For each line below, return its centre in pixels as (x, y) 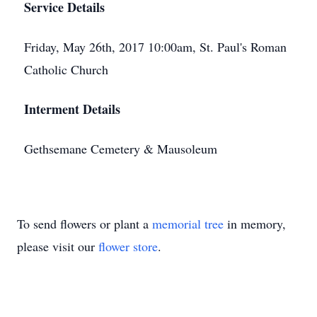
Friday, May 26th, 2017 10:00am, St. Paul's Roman (155, 47)
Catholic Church (66, 69)
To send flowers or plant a (85, 224)
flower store (128, 246)
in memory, (255, 224)
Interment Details (72, 109)
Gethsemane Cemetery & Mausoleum (121, 149)
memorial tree (188, 224)
